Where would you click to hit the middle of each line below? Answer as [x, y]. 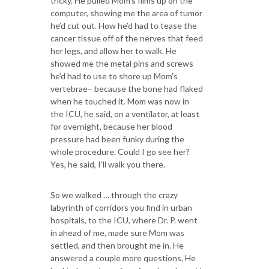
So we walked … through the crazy [114, 195]
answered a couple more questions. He [123, 258]
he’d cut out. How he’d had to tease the [124, 26]
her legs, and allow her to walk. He [113, 51]
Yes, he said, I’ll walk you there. [108, 164]
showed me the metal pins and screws [122, 63]
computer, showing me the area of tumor [126, 13]
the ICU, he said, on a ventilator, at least [125, 114]
